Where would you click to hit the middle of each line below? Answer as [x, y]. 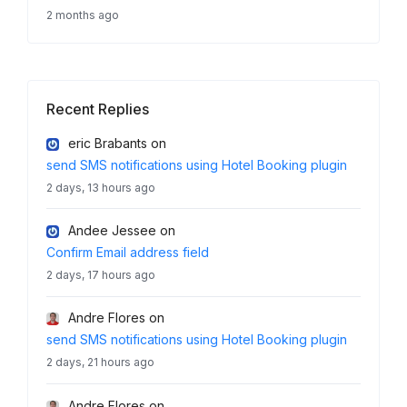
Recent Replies [98, 109]
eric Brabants [108, 143]
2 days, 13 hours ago [101, 187]
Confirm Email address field [128, 252]
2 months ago [83, 15]
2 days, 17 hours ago [101, 274]
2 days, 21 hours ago [100, 362]
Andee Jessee [112, 230]
